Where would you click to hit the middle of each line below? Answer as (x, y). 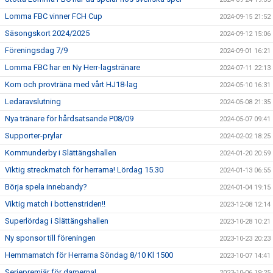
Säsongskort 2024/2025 (47, 33)
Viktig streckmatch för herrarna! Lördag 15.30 (84, 169)
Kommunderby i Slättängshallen (61, 152)
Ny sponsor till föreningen (50, 238)
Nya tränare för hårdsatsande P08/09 (69, 118)
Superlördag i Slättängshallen (57, 221)
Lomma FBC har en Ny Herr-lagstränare (73, 67)
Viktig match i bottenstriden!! (55, 204)
